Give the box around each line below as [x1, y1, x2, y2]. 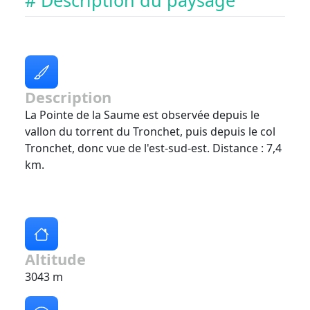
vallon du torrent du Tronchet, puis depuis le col [25, 124, 275, 140]
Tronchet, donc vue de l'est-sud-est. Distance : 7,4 [25, 140, 282, 156]
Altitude [25, 249, 86, 270]
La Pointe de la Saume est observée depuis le [25, 107, 259, 123]
